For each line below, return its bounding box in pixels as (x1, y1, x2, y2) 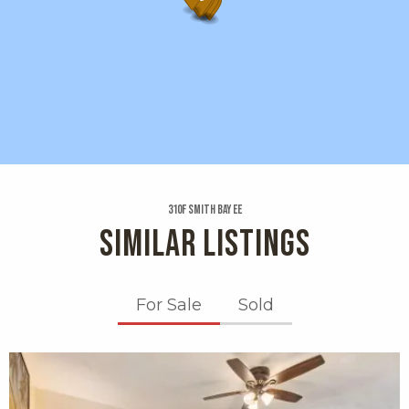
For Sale (135, 295, 202, 316)
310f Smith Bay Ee (167, 203, 242, 218)
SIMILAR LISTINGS (99, 223, 310, 267)
